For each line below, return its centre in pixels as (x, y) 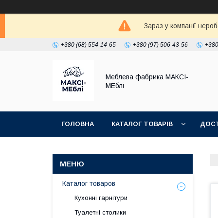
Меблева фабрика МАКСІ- (147, 77)
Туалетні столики (100, 212)
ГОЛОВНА (78, 124)
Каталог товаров (89, 183)
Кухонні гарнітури (101, 198)
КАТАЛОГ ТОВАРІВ (142, 124)
